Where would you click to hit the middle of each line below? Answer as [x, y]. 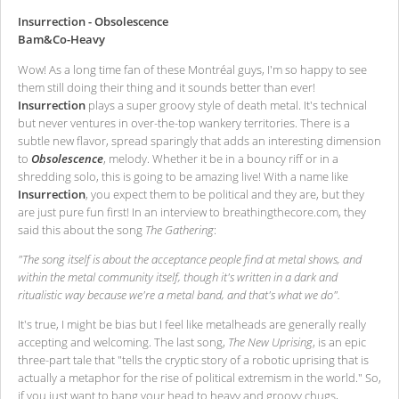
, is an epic [339, 342]
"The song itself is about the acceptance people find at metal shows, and [190, 260]
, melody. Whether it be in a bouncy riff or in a [221, 158]
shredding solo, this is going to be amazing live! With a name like [183, 176]
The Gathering [179, 229]
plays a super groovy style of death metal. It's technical [226, 105]
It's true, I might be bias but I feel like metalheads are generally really [192, 325]
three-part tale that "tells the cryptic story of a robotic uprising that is [193, 360]
